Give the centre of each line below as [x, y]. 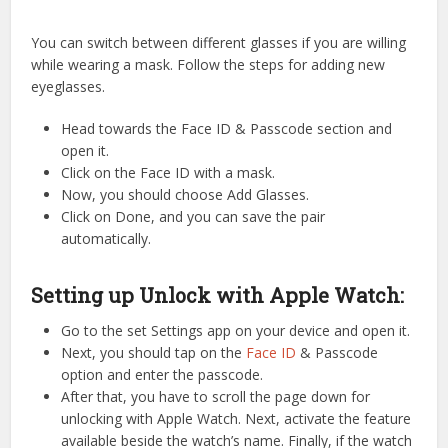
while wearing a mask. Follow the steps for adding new [208, 64]
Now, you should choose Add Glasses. [185, 194]
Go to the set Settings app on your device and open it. [236, 330]
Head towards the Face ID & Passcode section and [227, 128]
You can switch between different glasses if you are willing [219, 42]
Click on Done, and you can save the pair [193, 216]
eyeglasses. [68, 86]
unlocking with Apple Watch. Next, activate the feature [236, 418]
